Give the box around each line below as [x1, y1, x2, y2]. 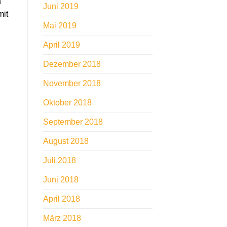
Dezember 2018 [43, 60, 101, 69]
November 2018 [43, 79, 101, 88]
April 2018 [43, 195, 80, 204]
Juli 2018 [43, 156, 76, 165]
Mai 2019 [43, 21, 77, 30]
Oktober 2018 [43, 98, 92, 107]
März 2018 [43, 214, 81, 223]
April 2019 [43, 41, 80, 50]
